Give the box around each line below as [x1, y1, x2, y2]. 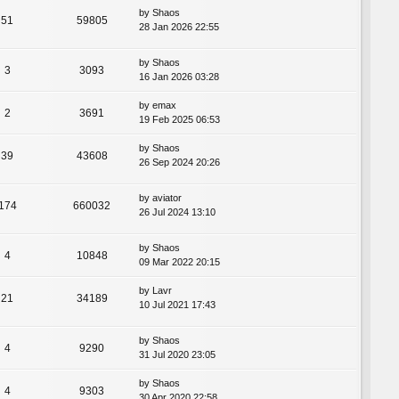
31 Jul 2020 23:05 [139, 348, 216, 360]
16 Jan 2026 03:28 [139, 70, 219, 82]
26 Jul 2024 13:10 [139, 206, 216, 217]
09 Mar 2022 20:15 [139, 256, 220, 267]
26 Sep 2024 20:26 [139, 156, 220, 167]
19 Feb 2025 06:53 [139, 113, 220, 125]
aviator [152, 191, 182, 203]
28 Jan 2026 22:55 [139, 20, 219, 32]
